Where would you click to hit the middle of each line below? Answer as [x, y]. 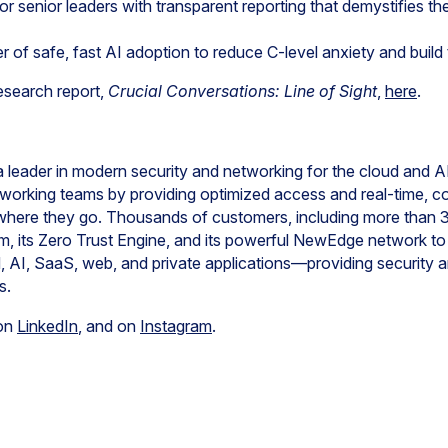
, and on [109, 326]
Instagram [176, 326]
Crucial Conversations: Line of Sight [242, 91]
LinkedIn [47, 326]
